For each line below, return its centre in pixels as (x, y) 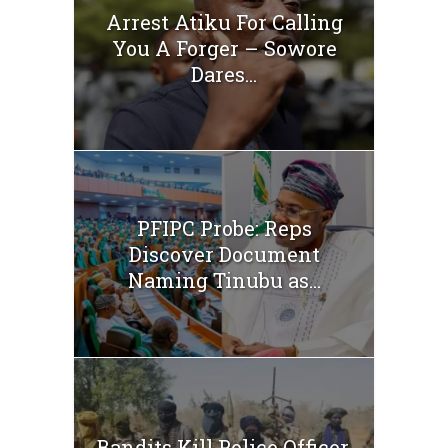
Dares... (224, 73)
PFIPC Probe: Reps (224, 228)
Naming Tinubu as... (224, 280)
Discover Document (224, 254)
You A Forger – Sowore (224, 47)
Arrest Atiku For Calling (224, 21)
